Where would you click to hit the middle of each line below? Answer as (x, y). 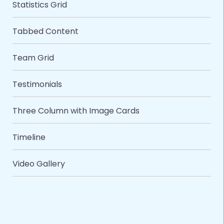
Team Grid (33, 58)
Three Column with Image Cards (76, 111)
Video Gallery (39, 164)
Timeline (29, 137)
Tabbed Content (45, 31)
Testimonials (37, 84)
